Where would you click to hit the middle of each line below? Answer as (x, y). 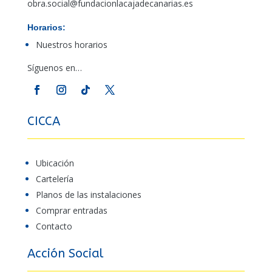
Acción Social (65, 254)
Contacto (54, 226)
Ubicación (55, 163)
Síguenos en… (54, 68)
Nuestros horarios (71, 45)
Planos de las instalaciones (88, 195)
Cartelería (54, 179)
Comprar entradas (71, 211)
